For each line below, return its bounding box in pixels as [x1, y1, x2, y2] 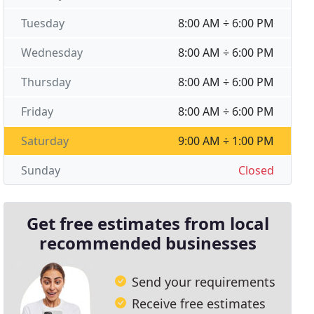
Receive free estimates [132, 294, 266, 312]
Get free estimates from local [26, 212, 269, 235]
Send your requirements [132, 273, 276, 290]
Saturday [21, 133, 69, 149]
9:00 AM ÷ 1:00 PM [177, 133, 274, 149]
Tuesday [21, 15, 65, 31]
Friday [21, 104, 54, 119]
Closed [238, 163, 274, 178]
